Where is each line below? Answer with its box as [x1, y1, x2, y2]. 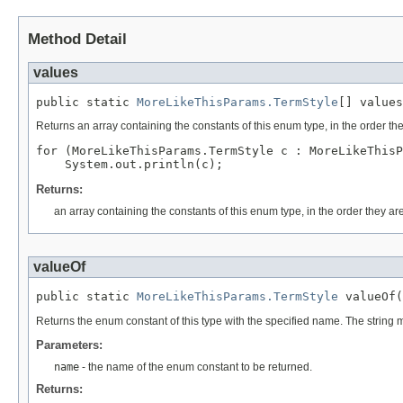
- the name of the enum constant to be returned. [79, 361, 312, 374]
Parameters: [36, 338, 103, 353]
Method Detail [28, 30, 127, 48]
